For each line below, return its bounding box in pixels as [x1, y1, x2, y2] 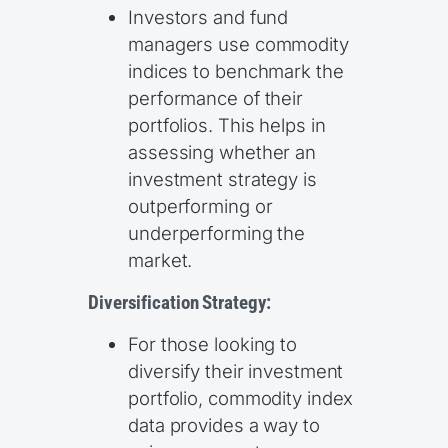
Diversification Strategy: [88, 291, 271, 314]
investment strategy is [128, 168, 317, 191]
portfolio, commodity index [128, 387, 354, 410]
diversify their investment [128, 360, 344, 383]
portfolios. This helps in [128, 114, 326, 137]
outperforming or [128, 195, 273, 218]
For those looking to [128, 333, 297, 356]
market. [128, 249, 193, 272]
